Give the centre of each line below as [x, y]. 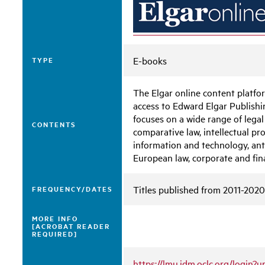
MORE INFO [55, 218]
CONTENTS [54, 124]
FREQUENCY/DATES [72, 189]
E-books [150, 60]
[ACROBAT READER [71, 226]
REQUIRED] [55, 234]
